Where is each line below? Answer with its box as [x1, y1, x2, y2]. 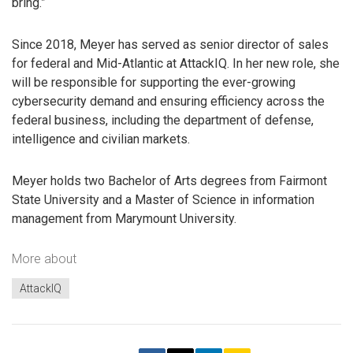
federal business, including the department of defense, [12, 112, 314, 128]
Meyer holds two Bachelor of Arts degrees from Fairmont [12, 173, 327, 188]
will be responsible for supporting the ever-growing [12, 74, 295, 90]
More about [12, 251, 76, 267]
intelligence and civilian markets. [12, 131, 190, 147]
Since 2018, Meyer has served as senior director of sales [12, 36, 329, 52]
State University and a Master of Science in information [12, 191, 314, 207]
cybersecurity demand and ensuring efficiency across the [12, 93, 325, 109]
